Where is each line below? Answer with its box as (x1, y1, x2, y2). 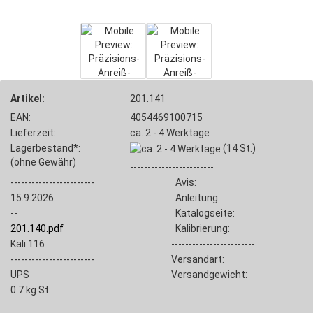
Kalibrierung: (170, 223, 230, 235)
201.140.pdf (10, 223, 64, 235)
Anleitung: (170, 192, 220, 204)
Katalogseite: (170, 208, 235, 219)
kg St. (24, 284, 51, 296)
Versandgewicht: (170, 269, 247, 281)
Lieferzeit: (10, 127, 56, 138)
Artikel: (10, 93, 45, 104)
